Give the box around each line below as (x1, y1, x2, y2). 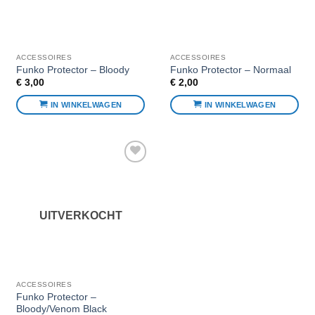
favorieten (105, 188, 144, 197)
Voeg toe (108, 168, 142, 177)
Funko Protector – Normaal (169, 64, 291, 75)
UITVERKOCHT (39, 210, 122, 222)
